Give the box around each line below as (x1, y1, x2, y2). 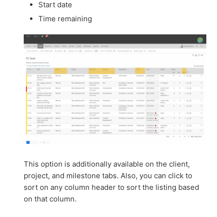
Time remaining (38, 14, 93, 23)
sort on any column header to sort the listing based (24, 183, 200, 192)
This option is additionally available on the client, (24, 159, 190, 169)
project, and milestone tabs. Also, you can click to (24, 171, 193, 181)
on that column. (24, 194, 77, 204)
